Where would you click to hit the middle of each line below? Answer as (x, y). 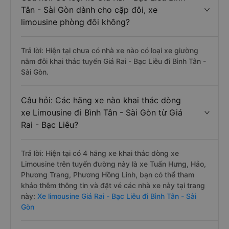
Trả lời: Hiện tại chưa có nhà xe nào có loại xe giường (110, 50)
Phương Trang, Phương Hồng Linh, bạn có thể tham (108, 175)
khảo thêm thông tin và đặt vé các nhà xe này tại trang (113, 185)
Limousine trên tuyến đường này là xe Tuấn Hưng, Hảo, (113, 164)
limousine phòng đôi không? (75, 22)
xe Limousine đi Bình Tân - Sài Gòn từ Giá (102, 112)
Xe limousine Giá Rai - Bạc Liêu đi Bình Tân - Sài (116, 196)
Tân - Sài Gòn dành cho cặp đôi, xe (89, 10)
